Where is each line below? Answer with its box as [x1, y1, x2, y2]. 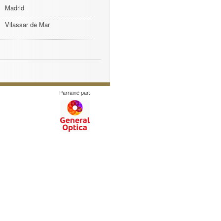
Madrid [5, 3, 24, 12]
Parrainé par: [59, 88, 90, 96]
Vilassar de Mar [5, 20, 50, 29]
